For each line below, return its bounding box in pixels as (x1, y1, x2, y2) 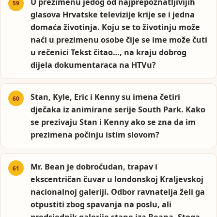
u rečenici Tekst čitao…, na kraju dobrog (31, 46, 187, 58)
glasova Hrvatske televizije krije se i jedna (31, 9, 195, 20)
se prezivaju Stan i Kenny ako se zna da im (31, 117, 196, 128)
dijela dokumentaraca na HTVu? (31, 59, 156, 70)
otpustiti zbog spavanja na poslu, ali (31, 199, 172, 210)
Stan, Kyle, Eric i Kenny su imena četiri (31, 92, 181, 103)
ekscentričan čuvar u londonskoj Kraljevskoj (31, 174, 204, 185)
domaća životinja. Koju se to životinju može (31, 21, 201, 32)
